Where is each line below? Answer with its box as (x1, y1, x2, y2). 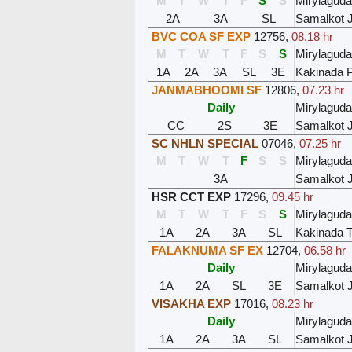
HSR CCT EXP (151, 189, 231, 203)
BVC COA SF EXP (151, 29, 251, 43)
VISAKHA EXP (151, 296, 231, 310)
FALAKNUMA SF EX (151, 243, 263, 257)
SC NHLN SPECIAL (151, 136, 258, 150)
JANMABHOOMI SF (151, 82, 262, 97)
